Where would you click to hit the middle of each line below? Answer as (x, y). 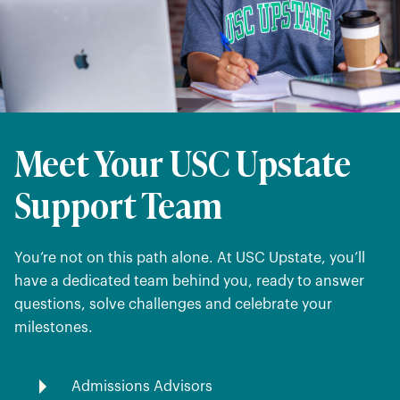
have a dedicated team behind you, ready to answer (189, 281)
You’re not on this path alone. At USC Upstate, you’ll (190, 258)
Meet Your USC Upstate (183, 161)
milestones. (54, 327)
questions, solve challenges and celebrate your (173, 304)
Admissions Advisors (142, 386)
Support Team (118, 203)
